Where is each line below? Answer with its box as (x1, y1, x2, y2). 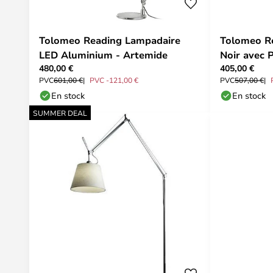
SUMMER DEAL (33, 108, 87, 118)
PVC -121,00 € (90, 75, 138, 85)
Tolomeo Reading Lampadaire (39, 34, 180, 47)
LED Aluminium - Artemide (39, 48, 168, 62)
